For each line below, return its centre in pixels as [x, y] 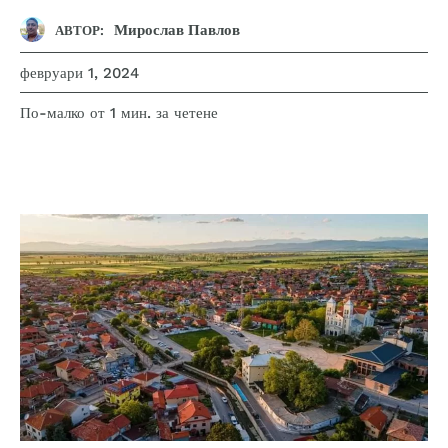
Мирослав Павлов [177, 29]
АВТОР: [79, 30]
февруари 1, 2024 [79, 73]
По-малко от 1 [68, 113]
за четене [187, 113]
